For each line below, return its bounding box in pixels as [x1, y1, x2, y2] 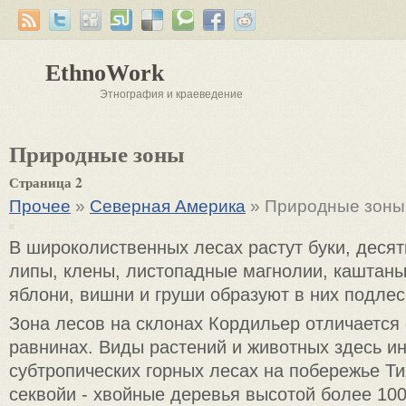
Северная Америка [90, 197, 246, 216]
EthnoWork [45, 60, 164, 86]
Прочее [9, 197, 71, 216]
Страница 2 [9, 172, 82, 192]
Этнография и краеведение [100, 88, 243, 101]
